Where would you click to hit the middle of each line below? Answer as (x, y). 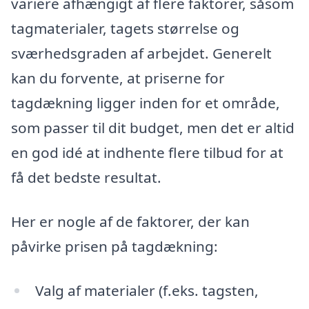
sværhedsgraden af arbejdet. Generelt (141, 53)
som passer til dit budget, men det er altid (153, 128)
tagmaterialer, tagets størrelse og (125, 29)
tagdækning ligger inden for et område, (146, 103)
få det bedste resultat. (86, 178)
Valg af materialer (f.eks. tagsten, (147, 290)
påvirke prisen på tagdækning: (114, 247)
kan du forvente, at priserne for (118, 78)
